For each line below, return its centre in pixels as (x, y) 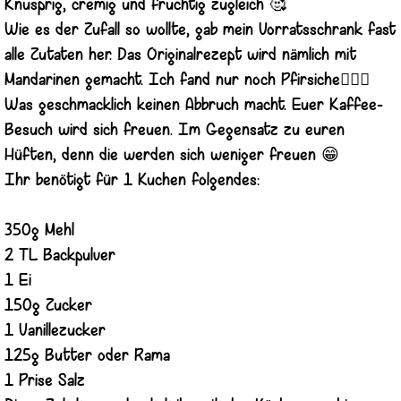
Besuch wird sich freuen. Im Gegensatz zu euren (175, 131)
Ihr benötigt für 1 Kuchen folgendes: (132, 181)
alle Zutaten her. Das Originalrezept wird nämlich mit (180, 55)
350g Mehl (39, 231)
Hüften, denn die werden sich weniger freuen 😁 (172, 156)
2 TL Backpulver (60, 256)
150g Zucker (48, 306)
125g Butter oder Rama (87, 356)
